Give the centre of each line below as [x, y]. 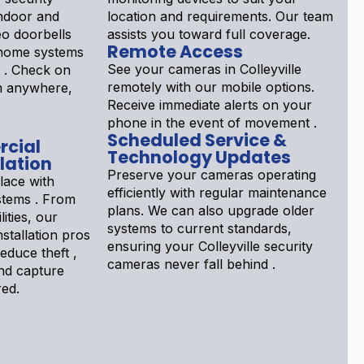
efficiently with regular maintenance [217, 193]
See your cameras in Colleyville [204, 69]
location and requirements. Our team [220, 17]
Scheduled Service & [197, 141]
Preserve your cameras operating [212, 175]
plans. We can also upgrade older [211, 211]
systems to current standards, [199, 229]
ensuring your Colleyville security [210, 247]
